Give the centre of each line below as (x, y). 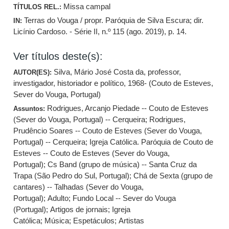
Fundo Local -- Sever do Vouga (124, 198)
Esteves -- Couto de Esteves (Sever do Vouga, (92, 153)
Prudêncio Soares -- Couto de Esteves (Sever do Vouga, (108, 131)
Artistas (132, 221)
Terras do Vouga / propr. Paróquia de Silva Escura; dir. (114, 20)
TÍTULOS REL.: (39, 7)
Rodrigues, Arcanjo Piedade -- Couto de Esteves (128, 108)
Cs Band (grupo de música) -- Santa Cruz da (122, 164)
